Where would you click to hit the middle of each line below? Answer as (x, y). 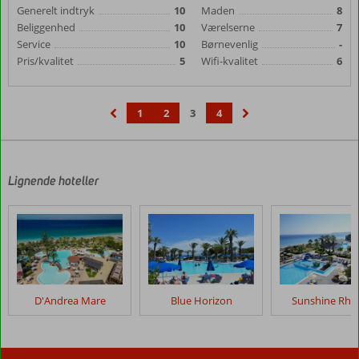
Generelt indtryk (56, 10)
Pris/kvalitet (45, 61)
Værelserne (228, 27)
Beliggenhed (46, 27)
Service (34, 44)
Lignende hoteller (53, 181)
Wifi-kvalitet (229, 61)
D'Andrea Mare (70, 301)
